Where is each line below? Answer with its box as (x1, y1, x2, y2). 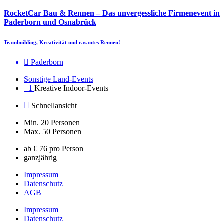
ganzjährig (24, 153, 57, 162)
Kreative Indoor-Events (34, 83, 108, 92)
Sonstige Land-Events (24, 74, 93, 83)
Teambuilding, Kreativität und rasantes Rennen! (4, 39, 120, 45)
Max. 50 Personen (24, 127, 81, 136)
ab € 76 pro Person (24, 144, 83, 153)
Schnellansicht (31, 101, 77, 110)
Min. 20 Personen (24, 118, 80, 127)
